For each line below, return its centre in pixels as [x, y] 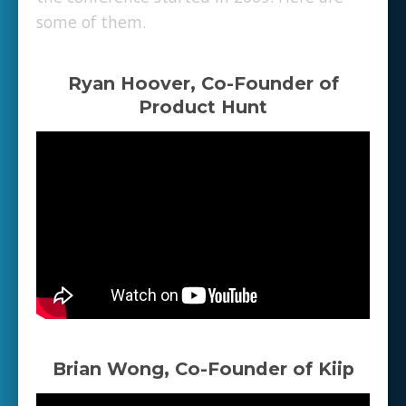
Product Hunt [203, 107]
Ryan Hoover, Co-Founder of [203, 84]
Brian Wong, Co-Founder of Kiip [203, 369]
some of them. [91, 21]
